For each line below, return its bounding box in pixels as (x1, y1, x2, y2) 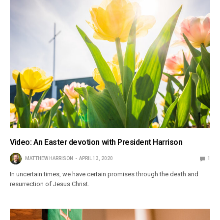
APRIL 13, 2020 (79, 156, 113, 162)
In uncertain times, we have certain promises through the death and (10, 170, 199, 178)
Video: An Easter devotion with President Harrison (10, 137, 183, 147)
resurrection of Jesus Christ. (10, 180, 90, 188)
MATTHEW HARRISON (25, 156, 73, 162)
